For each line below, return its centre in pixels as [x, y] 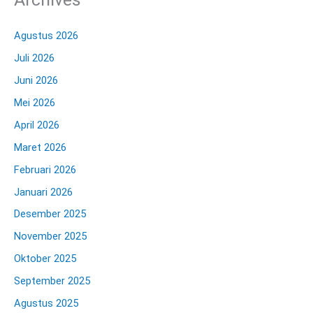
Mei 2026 [35, 102]
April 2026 [37, 125]
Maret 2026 [40, 147]
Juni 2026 [36, 80]
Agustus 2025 [46, 304]
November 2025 [50, 236]
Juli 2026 [34, 58]
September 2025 [52, 281]
